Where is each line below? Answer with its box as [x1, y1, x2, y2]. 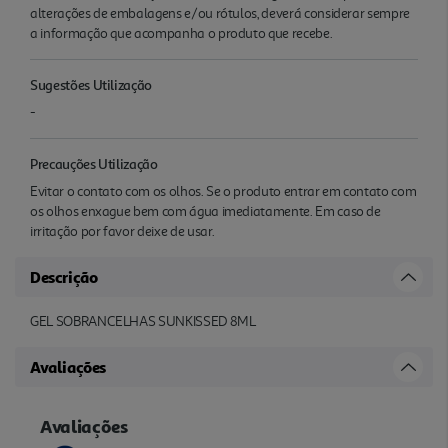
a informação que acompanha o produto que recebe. [30, 24, 333, 42]
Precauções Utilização [30, 154, 158, 172]
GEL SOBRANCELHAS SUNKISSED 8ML [30, 312, 256, 330]
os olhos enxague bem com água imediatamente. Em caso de [30, 202, 381, 220]
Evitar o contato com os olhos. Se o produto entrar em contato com [30, 182, 417, 200]
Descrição [30, 266, 98, 287]
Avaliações [30, 356, 106, 377]
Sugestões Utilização [30, 75, 153, 93]
